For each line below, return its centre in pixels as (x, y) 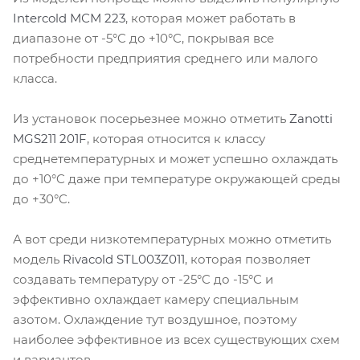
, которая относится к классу (176, 139)
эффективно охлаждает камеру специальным (156, 300)
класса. (35, 79)
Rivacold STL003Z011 (124, 260)
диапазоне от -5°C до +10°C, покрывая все (143, 39)
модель (38, 260)
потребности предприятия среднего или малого (166, 59)
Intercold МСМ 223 (69, 18)
